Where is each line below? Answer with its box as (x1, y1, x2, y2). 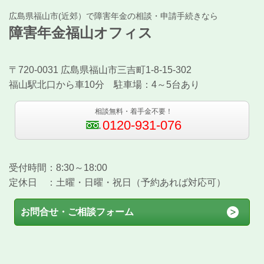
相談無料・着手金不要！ (94, 107, 173, 115)
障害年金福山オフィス (9, 24, 153, 41)
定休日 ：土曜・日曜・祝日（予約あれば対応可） (9, 177, 226, 187)
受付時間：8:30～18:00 (9, 162, 107, 173)
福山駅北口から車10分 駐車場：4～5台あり (9, 79, 200, 90)
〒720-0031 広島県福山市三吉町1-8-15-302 (9, 64, 192, 75)
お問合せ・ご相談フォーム (21, 206, 134, 217)
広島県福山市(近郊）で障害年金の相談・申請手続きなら (9, 11, 218, 21)
